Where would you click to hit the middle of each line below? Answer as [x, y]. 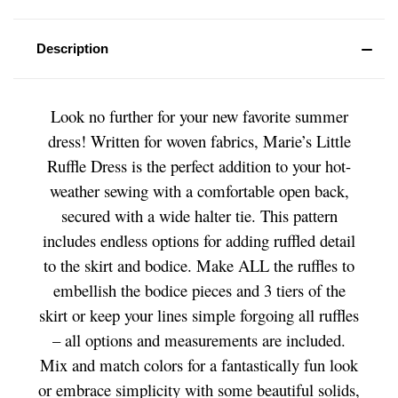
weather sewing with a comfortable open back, [199, 190]
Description [72, 48]
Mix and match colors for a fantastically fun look [199, 364]
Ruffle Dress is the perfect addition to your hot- [199, 165]
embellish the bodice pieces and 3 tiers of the [199, 290]
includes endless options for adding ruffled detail [199, 240]
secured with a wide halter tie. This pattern [199, 215]
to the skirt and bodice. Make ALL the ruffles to [199, 265]
